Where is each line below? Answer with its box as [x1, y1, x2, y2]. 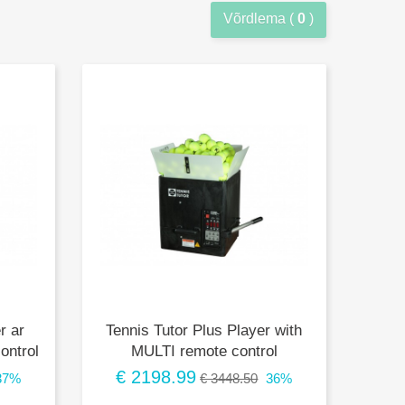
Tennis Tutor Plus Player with [106, 321, 303, 339]
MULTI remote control [130, 342, 278, 360]
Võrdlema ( [223, 11, 297, 26]
